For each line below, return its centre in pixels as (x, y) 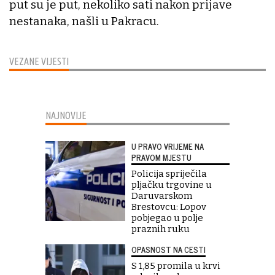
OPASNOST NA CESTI (168, 249)
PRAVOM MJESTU (161, 157)
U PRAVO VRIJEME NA (168, 146)
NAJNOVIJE (66, 115)
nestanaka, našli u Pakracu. (84, 21)
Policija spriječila (169, 173)
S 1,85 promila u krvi (176, 265)
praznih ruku (161, 229)
